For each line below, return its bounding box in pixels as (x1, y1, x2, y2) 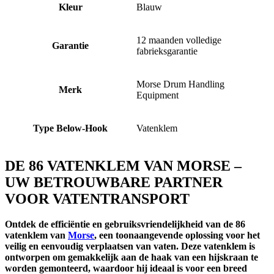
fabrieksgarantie (136, 45, 198, 56)
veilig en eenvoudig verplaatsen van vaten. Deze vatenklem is (5, 241, 255, 252)
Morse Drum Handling (136, 78, 224, 89)
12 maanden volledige (136, 34, 221, 45)
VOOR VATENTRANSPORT (5, 190, 190, 207)
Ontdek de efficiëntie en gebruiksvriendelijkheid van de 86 (5, 219, 245, 230)
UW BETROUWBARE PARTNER (5, 174, 223, 190)
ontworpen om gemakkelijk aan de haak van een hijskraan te (5, 252, 258, 263)
